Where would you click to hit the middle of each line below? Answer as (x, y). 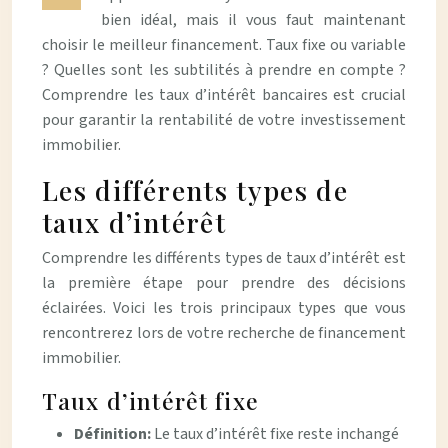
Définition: (114, 434)
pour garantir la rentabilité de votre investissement (224, 120)
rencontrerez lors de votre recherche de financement (224, 333)
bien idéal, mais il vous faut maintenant (253, 20)
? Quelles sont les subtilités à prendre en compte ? (224, 70)
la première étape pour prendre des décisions (224, 283)
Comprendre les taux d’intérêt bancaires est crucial (224, 95)
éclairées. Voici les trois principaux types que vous (224, 308)
